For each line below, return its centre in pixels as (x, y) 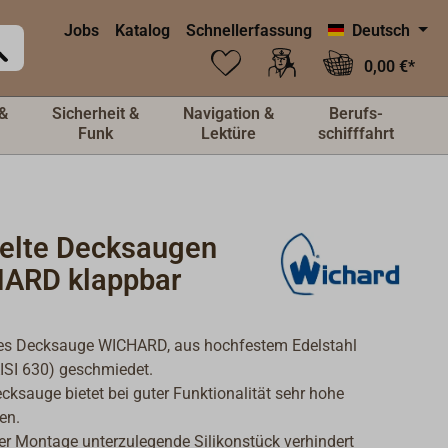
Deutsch (381, 30)
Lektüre (228, 133)
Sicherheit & (95, 113)
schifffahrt (356, 133)
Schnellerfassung (249, 30)
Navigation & (228, 113)
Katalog (143, 30)
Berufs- (356, 113)
